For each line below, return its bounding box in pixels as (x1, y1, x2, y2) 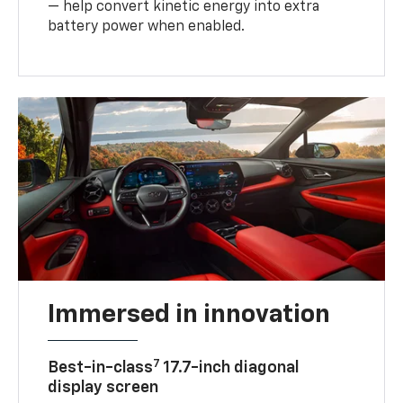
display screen (48, 380, 159, 397)
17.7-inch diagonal (160, 360, 300, 377)
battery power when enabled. (48, 20, 246, 35)
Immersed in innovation (48, 302, 331, 328)
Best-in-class (48, 360, 154, 377)
